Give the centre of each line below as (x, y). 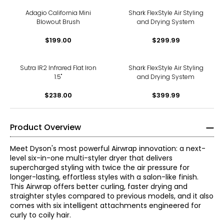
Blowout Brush (58, 22)
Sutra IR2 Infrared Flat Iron (58, 68)
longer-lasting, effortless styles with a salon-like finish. (104, 177)
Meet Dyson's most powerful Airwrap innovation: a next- (108, 148)
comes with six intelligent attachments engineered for (105, 205)
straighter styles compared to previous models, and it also (112, 196)
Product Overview (45, 127)
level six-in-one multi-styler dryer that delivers (91, 158)
